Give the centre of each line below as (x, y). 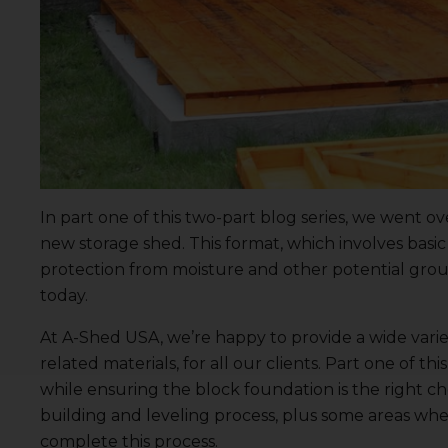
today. (64, 296)
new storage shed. (114, 244)
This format (234, 244)
